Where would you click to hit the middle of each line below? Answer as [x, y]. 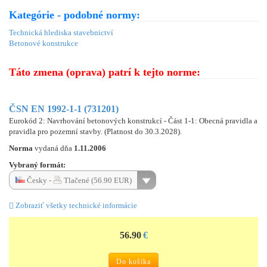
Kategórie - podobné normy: [74, 15]
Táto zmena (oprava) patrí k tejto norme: [105, 72]
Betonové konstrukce [44, 43]
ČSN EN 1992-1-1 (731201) [64, 108]
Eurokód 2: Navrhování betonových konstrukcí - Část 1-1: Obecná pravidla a [133, 120]
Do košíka [133, 261]
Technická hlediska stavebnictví [61, 32]
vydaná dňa [54, 148]
